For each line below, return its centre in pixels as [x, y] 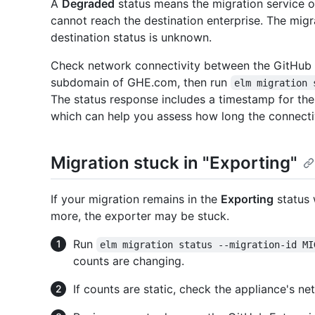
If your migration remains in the [136, 199]
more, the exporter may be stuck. [140, 216]
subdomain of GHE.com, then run [141, 82]
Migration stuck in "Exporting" [174, 162]
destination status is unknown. [131, 37]
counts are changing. [129, 261]
